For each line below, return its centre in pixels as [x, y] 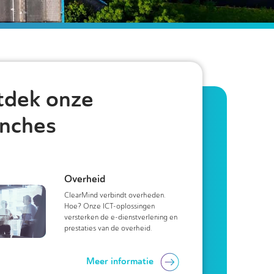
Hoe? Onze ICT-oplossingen [110, 206]
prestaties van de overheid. [109, 228]
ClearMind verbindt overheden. [115, 195]
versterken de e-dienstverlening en [121, 217]
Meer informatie [120, 261]
